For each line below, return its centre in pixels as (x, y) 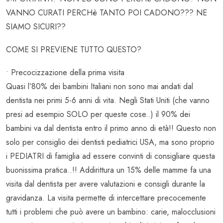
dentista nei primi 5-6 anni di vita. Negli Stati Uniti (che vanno (108, 101)
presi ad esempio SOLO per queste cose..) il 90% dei (98, 114)
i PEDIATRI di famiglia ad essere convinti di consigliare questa (111, 156)
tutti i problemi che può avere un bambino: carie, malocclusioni (111, 212)
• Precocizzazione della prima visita (65, 73)
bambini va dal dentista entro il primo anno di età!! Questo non (111, 128)
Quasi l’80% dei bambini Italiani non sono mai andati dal (100, 87)
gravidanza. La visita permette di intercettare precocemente (106, 198)
